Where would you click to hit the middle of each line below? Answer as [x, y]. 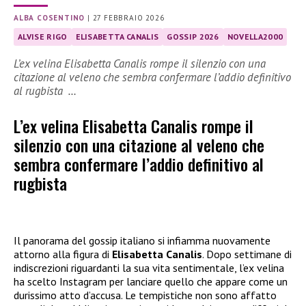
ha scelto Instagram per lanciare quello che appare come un [151, 281]
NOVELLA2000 [255, 36]
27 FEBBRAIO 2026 [128, 17]
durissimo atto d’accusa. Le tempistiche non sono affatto [145, 295]
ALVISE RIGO [43, 36]
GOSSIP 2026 [193, 36]
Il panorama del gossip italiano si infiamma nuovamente [142, 240]
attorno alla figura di [63, 254]
